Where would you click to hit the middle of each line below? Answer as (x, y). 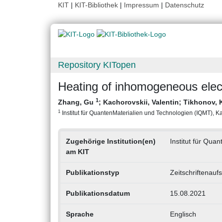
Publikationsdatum (98, 194)
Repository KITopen (97, 65)
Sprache (80, 214)
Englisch (183, 214)
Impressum (141, 5)
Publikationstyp (92, 173)
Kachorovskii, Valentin (141, 102)
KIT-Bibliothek (97, 5)
